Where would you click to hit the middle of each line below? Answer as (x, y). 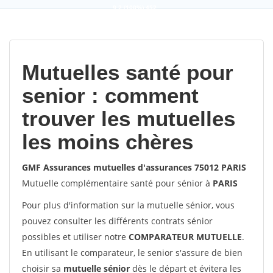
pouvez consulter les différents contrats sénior (117, 221)
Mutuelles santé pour (128, 72)
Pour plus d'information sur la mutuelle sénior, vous (128, 205)
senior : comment (110, 95)
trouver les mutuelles (129, 119)
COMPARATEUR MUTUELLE (185, 237)
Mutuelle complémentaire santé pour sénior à (117, 183)
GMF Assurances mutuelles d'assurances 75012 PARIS (134, 167)
